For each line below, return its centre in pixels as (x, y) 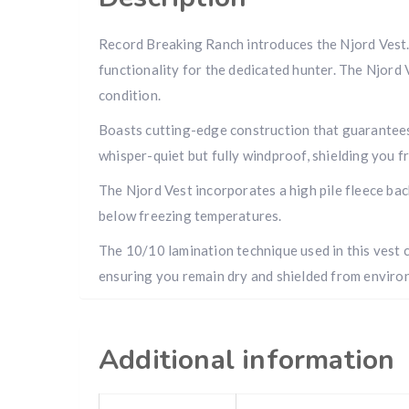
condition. (130, 95)
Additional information (247, 361)
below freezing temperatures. (190, 216)
